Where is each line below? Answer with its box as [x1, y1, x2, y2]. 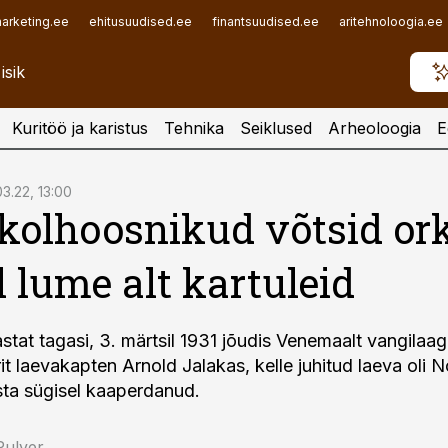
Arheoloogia [328, 118, 421, 138]
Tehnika [164, 118, 224, 138]
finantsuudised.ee [212, 14, 319, 29]
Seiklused [240, 118, 312, 138]
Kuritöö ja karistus [12, 118, 148, 138]
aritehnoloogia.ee [339, 14, 443, 29]
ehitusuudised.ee [89, 14, 192, 29]
